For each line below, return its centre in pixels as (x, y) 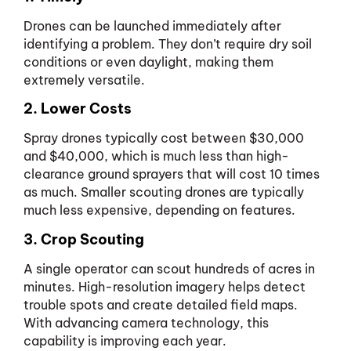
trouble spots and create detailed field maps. (161, 304)
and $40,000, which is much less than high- (156, 156)
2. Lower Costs (78, 109)
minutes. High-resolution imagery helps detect (165, 286)
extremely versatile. (84, 80)
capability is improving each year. (125, 340)
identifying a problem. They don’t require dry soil (168, 44)
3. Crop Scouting (84, 239)
